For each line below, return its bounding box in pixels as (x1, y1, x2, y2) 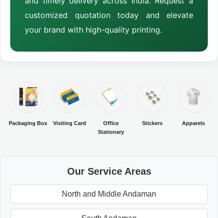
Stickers (142, 120, 163, 126)
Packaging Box (9, 120, 47, 126)
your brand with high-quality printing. (25, 24, 162, 35)
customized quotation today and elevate (25, 10, 193, 20)
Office (103, 120, 119, 126)
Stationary (97, 128, 124, 135)
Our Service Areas (67, 165, 151, 177)
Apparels (182, 120, 205, 126)
